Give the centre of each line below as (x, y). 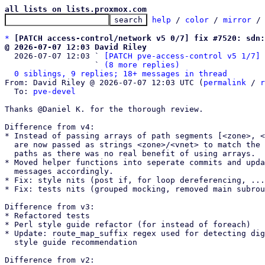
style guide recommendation (9, 242)
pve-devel (54, 91)
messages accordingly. (9, 171)
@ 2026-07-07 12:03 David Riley (76, 47)
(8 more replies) (142, 65)
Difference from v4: (50, 127)
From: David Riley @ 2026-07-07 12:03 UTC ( (104, 83)
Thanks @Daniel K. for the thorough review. (104, 109)
